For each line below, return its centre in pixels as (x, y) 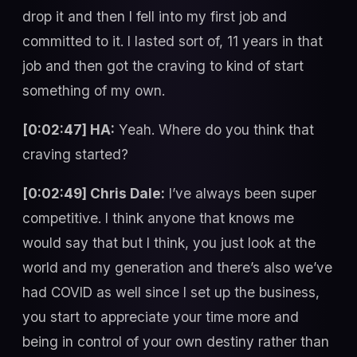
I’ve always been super (241, 194)
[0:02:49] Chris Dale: (94, 194)
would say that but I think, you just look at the (169, 243)
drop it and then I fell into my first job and (155, 16)
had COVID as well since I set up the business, (171, 292)
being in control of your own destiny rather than (176, 342)
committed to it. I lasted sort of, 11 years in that (173, 41)
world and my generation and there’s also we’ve (177, 268)
